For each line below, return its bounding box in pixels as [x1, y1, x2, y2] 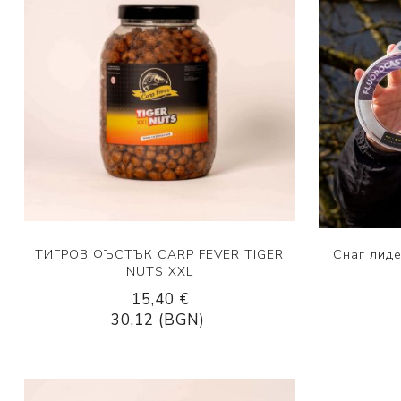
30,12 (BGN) [111, 309, 206, 330]
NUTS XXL [125, 262, 193, 280]
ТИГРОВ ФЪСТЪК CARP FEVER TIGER [35, 245, 285, 263]
